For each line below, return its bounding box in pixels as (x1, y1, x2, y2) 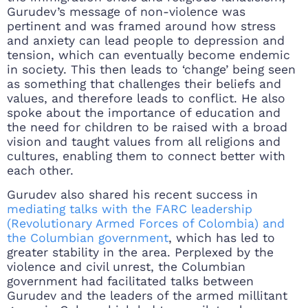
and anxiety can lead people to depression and (7, 33, 285, 47)
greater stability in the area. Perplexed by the (7, 245, 274, 260)
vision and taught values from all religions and (7, 134, 280, 148)
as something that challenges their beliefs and (7, 76, 281, 91)
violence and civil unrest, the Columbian (7, 260, 245, 274)
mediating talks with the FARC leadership (7, 202, 252, 217)
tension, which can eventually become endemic (7, 47, 290, 62)
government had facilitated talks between (7, 274, 254, 289)
